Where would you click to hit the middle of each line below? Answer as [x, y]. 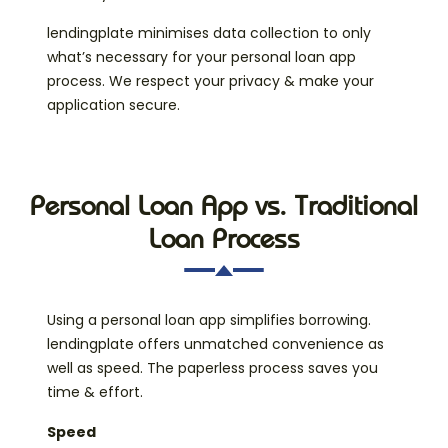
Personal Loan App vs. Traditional [224, 206]
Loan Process [224, 239]
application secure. [113, 105]
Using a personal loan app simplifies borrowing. [209, 320]
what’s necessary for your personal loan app [201, 57]
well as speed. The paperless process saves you [212, 368]
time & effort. [95, 392]
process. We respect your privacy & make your [210, 81]
